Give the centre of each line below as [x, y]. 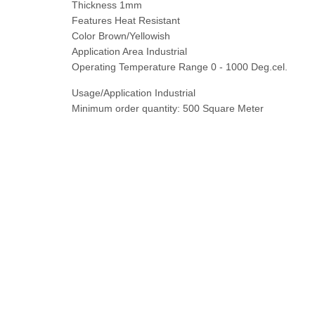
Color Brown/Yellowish [121, 36]
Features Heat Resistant [126, 20]
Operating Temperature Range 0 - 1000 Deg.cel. [180, 67]
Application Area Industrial [129, 51]
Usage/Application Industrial [134, 93]
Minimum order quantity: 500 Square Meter [168, 108]
